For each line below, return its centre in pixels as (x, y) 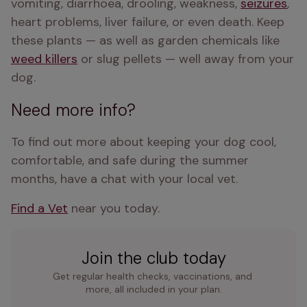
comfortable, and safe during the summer (130, 160)
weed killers (44, 59)
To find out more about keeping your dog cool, (144, 142)
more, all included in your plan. (153, 289)
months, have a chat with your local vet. (124, 179)
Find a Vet (39, 208)
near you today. (115, 208)
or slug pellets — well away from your (186, 59)
